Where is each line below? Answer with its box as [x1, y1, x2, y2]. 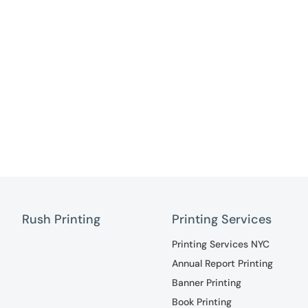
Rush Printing [22, 210, 100, 228]
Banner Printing [171, 276, 241, 289]
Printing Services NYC [171, 237, 269, 250]
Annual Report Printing [171, 256, 273, 269]
